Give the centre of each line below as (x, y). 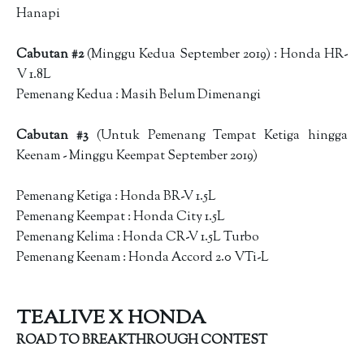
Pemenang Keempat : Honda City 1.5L (122, 217)
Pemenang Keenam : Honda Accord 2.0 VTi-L (144, 257)
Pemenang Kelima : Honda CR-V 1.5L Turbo (139, 237)
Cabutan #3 (56, 135)
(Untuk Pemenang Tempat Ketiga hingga (222, 135)
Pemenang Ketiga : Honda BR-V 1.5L (117, 196)
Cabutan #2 (52, 54)
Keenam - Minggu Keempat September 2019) (138, 156)
